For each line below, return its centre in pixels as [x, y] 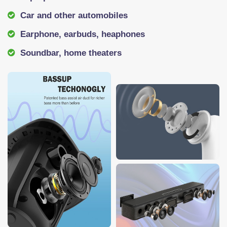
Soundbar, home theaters [70, 53]
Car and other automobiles [73, 16]
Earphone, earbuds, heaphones [81, 34]
